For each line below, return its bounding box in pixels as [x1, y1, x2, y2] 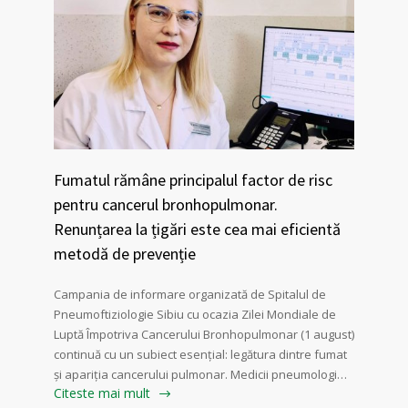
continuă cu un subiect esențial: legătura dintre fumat [54, 345, 347, 362]
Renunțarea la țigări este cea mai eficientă [54, 218, 341, 240]
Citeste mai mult [54, 383, 150, 402]
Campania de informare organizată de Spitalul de [54, 285, 326, 302]
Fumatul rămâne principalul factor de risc [54, 168, 332, 190]
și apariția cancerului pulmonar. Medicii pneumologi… [54, 365, 347, 382]
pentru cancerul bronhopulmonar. [54, 193, 278, 215]
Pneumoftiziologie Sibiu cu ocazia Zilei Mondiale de [54, 305, 336, 322]
